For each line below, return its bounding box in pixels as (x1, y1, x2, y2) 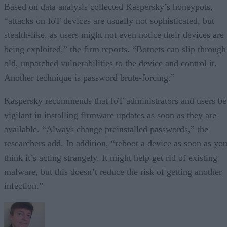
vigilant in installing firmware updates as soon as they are (4, 109, 216, 120)
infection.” (4, 180, 43, 191)
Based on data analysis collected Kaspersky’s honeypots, (4, 1, 213, 12)
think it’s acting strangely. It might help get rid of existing (4, 152, 217, 163)
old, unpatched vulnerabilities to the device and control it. (4, 58, 217, 68)
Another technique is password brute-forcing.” (4, 72, 175, 83)
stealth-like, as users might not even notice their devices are (4, 29, 224, 40)
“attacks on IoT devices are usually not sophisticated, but (4, 15, 214, 26)
